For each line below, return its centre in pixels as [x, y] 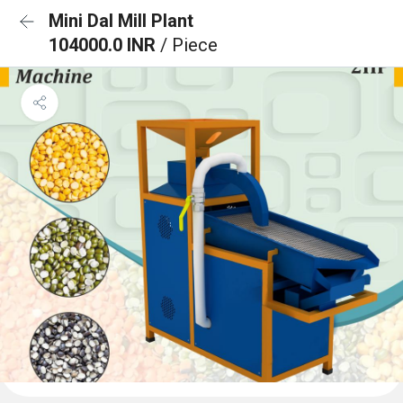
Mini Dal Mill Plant [121, 21]
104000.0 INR [104, 45]
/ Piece [189, 45]
